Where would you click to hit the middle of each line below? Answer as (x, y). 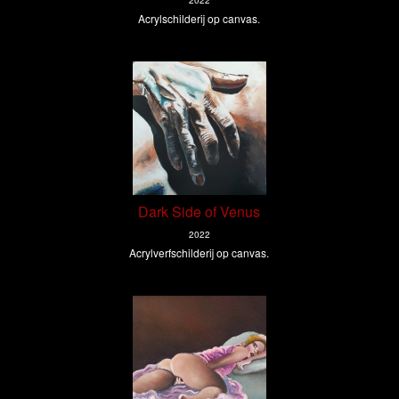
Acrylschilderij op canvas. (199, 19)
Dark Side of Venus (199, 212)
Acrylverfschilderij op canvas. (199, 253)
